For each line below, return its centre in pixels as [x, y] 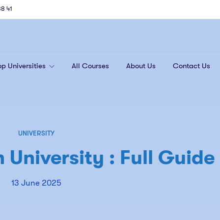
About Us [141, 66]
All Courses [90, 66]
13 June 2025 [36, 183]
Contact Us [192, 66]
